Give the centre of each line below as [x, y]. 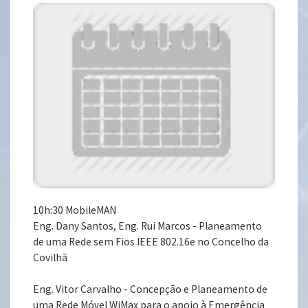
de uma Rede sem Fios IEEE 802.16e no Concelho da [151, 242]
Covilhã [51, 258]
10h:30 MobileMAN [75, 210]
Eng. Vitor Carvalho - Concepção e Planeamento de [151, 289]
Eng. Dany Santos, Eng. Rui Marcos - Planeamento [148, 226]
